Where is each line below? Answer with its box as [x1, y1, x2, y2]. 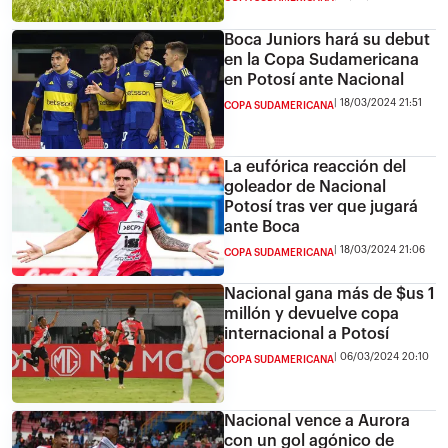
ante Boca [224, 218, 300, 235]
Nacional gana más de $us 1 [224, 285, 435, 302]
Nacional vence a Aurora [224, 412, 410, 429]
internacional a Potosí [224, 325, 389, 342]
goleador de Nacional [224, 178, 386, 195]
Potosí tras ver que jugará [224, 198, 418, 215]
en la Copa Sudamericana [224, 51, 419, 68]
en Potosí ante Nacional [224, 71, 404, 88]
